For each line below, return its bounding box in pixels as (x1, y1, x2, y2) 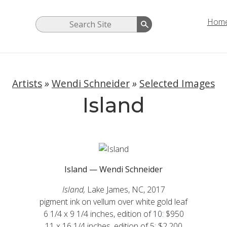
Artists (12, 77, 42, 91)
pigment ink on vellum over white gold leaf (40, 196, 187, 207)
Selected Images (139, 77, 215, 91)
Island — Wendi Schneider (64, 163, 163, 175)
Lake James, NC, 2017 (87, 183, 165, 195)
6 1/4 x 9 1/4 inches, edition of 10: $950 (43, 208, 184, 219)
